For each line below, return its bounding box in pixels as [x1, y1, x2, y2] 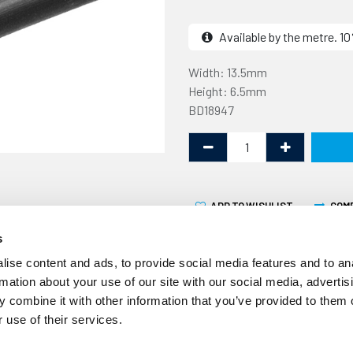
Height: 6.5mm [188, 84, 266, 98]
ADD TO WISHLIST [210, 199, 292, 212]
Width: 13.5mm [188, 65, 267, 80]
